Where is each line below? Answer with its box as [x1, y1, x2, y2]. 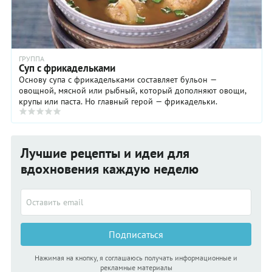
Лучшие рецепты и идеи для [21, 144, 189, 161]
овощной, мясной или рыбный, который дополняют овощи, [19, 84, 246, 96]
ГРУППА [19, 53, 44, 63]
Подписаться [109, 228, 163, 240]
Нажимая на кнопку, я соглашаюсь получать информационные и [35, 253, 237, 262]
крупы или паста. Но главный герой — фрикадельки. [19, 95, 217, 107]
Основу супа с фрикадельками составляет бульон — [19, 73, 217, 85]
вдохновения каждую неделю [21, 160, 199, 177]
